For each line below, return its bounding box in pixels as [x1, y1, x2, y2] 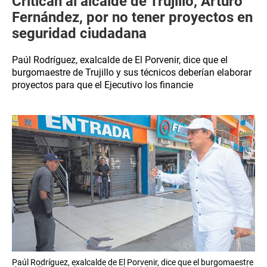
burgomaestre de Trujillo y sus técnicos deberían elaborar [12, 67, 252, 78]
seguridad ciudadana [12, 25, 147, 42]
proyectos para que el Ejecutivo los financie [12, 79, 193, 91]
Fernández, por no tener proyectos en [12, 9, 253, 26]
